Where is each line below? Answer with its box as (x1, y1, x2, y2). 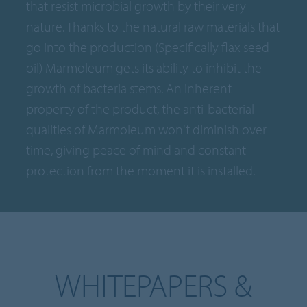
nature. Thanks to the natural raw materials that (26, 17, 280, 35)
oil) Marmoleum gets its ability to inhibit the (26, 58, 262, 76)
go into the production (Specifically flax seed (26, 38, 270, 56)
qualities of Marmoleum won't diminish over (26, 120, 267, 138)
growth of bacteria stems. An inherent (26, 79, 232, 97)
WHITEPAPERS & (55, 265, 252, 305)
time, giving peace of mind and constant (26, 140, 247, 158)
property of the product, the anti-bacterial (26, 99, 255, 117)
